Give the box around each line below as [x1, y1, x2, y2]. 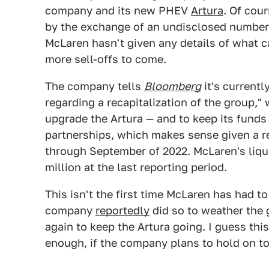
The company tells [45, 80, 144, 92]
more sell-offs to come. [45, 53, 166, 65]
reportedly [95, 204, 150, 217]
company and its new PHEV [45, 4, 191, 17]
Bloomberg [144, 80, 201, 92]
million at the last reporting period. [45, 161, 227, 174]
